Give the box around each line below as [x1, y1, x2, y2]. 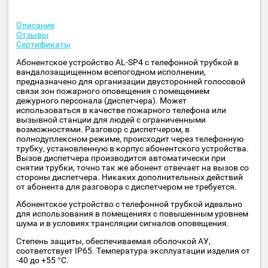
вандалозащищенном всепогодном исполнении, [18, 163, 229, 175]
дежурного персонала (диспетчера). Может [18, 196, 208, 206]
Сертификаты [18, 133, 79, 144]
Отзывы [18, 123, 54, 134]
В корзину [178, 10, 220, 21]
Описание [18, 112, 61, 123]
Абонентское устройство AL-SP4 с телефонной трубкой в [18, 153, 266, 164]
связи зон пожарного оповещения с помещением [18, 185, 233, 196]
